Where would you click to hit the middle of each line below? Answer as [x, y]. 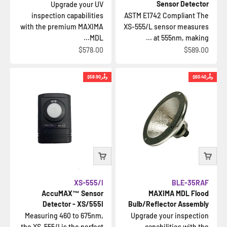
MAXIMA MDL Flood [179, 193]
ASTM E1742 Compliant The [166, 15]
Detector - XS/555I [73, 204]
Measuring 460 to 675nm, [64, 216]
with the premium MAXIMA [62, 27]
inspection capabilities [67, 15]
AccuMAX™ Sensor [72, 193]
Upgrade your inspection [170, 216]
